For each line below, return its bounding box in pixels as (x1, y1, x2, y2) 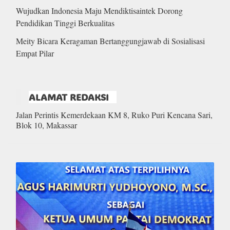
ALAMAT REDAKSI (29, 90, 109, 103)
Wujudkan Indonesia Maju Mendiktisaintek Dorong (16, 5, 183, 16)
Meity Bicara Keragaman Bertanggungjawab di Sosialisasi (16, 35, 205, 46)
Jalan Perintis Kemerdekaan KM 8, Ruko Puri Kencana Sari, (16, 109, 213, 120)
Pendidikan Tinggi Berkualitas (16, 17, 114, 28)
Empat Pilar (16, 47, 54, 59)
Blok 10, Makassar (16, 119, 77, 130)
